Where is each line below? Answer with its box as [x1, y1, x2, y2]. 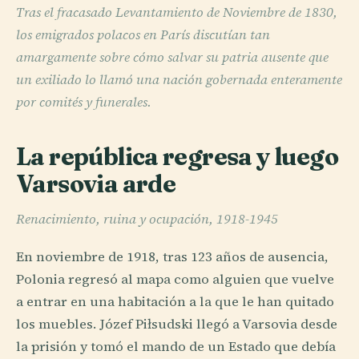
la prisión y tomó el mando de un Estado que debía [16, 337, 336, 357]
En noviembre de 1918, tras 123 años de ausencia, [16, 248, 329, 267]
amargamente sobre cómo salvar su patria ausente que [16, 47, 329, 67]
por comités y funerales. [16, 92, 151, 111]
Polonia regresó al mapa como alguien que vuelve [16, 270, 334, 289]
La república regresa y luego [16, 140, 338, 171]
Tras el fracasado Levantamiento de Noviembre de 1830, [16, 2, 337, 22]
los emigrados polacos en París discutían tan [16, 25, 270, 44]
